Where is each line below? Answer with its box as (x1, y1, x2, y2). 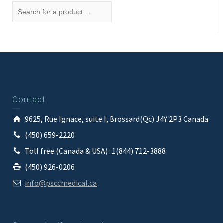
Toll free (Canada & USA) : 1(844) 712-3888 (25, 146, 166, 156)
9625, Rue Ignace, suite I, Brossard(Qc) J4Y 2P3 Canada (25, 114, 208, 124)
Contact (12, 94, 46, 105)
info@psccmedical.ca (25, 178, 97, 188)
